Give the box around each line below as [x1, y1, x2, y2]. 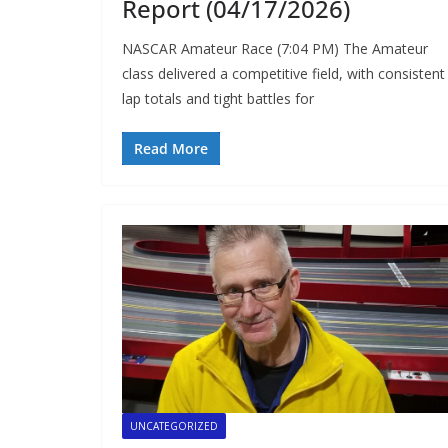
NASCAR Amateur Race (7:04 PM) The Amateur [122, 38, 428, 58]
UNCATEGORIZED [130, 418, 218, 433]
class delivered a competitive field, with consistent [122, 63, 445, 83]
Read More [134, 138, 208, 158]
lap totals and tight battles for [122, 88, 314, 108]
